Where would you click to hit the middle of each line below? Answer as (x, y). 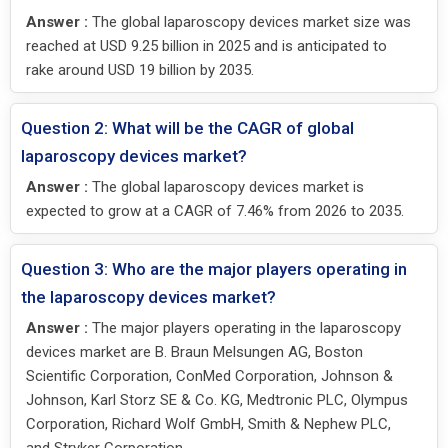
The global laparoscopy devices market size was (249, 22)
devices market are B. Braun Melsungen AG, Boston (194, 352)
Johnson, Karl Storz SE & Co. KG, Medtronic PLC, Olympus (217, 400)
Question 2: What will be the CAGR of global (187, 128)
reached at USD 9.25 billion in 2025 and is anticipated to (206, 46)
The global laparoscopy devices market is (226, 187)
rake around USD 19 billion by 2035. (140, 70)
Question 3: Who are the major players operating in (214, 269)
